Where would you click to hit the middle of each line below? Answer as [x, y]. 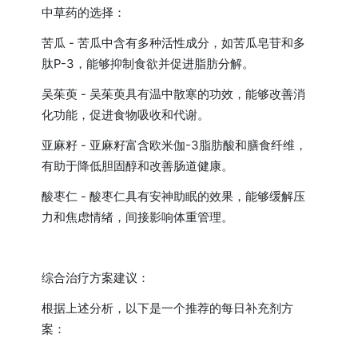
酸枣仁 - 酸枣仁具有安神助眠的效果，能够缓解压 [174, 196]
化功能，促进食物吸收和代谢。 [126, 114]
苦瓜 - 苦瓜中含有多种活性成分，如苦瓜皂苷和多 [174, 42]
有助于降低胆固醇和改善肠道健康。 [138, 165]
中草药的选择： [84, 12]
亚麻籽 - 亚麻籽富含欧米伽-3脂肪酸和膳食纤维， [175, 145]
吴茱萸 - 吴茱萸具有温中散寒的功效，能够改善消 [174, 93]
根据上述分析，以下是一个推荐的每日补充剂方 [168, 308]
